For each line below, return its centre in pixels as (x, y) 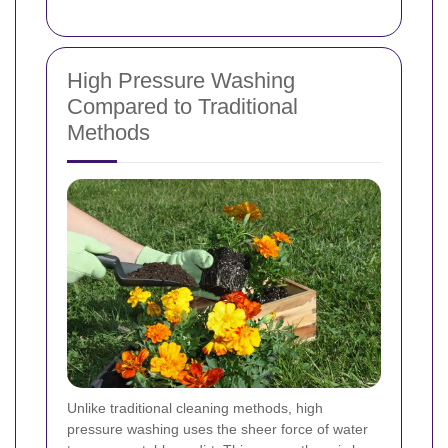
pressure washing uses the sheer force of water (217, 429)
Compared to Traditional (182, 107)
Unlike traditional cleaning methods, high (195, 408)
